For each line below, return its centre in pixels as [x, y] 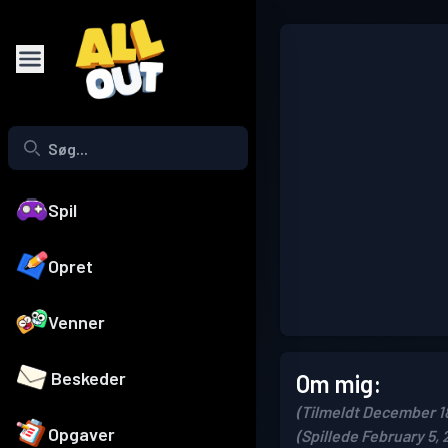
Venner [76, 322]
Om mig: [338, 383]
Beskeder [89, 378]
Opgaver [81, 434]
